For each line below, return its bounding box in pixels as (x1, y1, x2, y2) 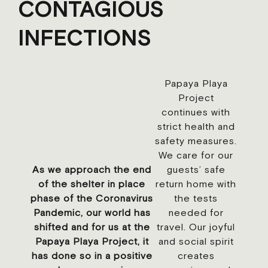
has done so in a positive (31, 250, 153, 261)
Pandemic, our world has (33, 207, 151, 218)
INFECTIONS (18, 25, 151, 50)
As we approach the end (32, 164, 152, 175)
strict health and (157, 121, 235, 132)
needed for (168, 207, 224, 218)
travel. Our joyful (157, 221, 236, 232)
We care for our (159, 150, 234, 160)
